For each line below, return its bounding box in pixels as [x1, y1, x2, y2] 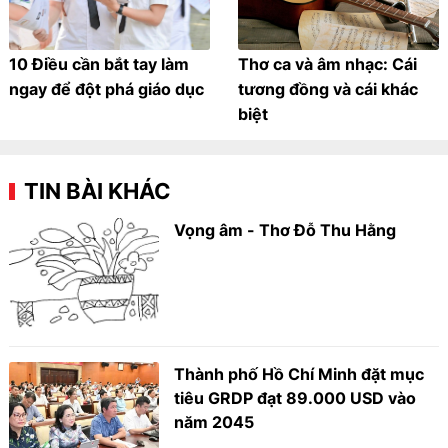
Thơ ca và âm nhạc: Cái [238, 54, 417, 75]
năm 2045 [174, 411, 255, 432]
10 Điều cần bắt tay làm [9, 54, 190, 75]
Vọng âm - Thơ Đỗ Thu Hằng [174, 220, 397, 241]
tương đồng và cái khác [238, 79, 418, 100]
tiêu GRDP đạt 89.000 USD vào [174, 387, 417, 408]
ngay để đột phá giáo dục [9, 79, 205, 100]
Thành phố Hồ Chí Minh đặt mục [174, 363, 425, 384]
